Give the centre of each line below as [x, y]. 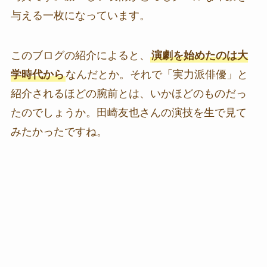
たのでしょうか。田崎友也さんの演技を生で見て [128, 113]
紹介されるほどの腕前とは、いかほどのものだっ [128, 94]
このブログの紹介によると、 [80, 56]
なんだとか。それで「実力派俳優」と [156, 75]
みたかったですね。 [59, 132]
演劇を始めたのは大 [199, 56]
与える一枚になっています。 [80, 15]
